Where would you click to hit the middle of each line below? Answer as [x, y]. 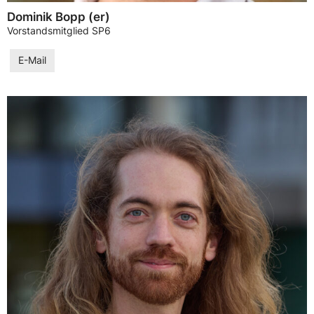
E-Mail [32, 61]
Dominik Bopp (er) [59, 16]
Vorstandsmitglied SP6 [59, 30]
